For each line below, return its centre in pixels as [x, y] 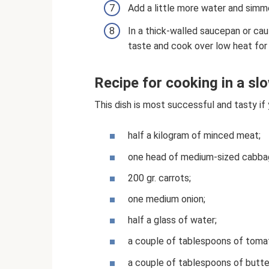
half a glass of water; [172, 220]
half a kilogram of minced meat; [194, 136]
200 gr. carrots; [159, 178]
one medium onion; [167, 199]
